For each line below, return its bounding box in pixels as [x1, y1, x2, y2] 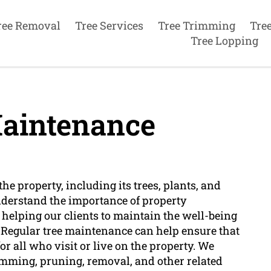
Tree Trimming [157, 18, 235, 33]
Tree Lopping [190, 33, 258, 48]
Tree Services [74, 18, 143, 33]
